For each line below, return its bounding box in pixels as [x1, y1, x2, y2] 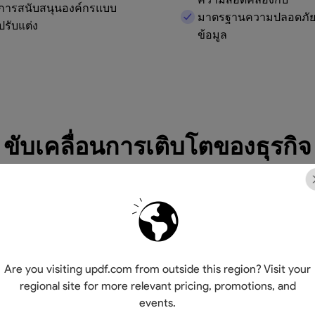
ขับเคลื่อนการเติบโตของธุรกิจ [4, 130, 311, 161]
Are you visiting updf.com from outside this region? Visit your [4, 262, 311, 276]
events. [139, 296, 176, 309]
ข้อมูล [198, 27, 228, 41]
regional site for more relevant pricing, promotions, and [19, 279, 296, 292]
